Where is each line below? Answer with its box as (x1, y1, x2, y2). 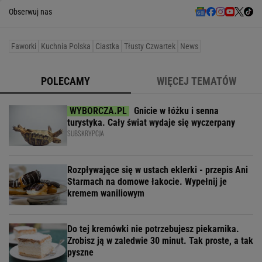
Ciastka (95, 42, 119, 51)
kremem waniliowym (67, 188, 144, 199)
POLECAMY (41, 75, 90, 88)
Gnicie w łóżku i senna (134, 105, 219, 117)
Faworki (11, 42, 36, 51)
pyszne (67, 247, 94, 258)
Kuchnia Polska (41, 42, 91, 51)
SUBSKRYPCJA (67, 128, 104, 139)
